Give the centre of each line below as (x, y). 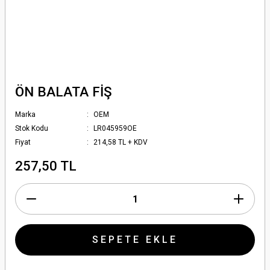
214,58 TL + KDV (121, 142)
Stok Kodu (32, 128)
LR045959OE (115, 128)
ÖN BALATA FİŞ (64, 92)
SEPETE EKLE (135, 240)
